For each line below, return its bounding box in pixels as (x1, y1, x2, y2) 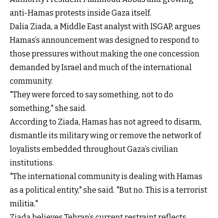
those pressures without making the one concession (10, 49, 200, 58)
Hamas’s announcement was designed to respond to (10, 35, 199, 45)
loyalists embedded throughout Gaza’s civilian (10, 144, 178, 154)
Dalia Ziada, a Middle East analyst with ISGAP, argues (10, 21, 200, 31)
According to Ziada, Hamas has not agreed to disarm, (10, 117, 201, 127)
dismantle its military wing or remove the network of (10, 130, 201, 140)
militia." (10, 199, 38, 208)
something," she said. (10, 103, 87, 113)
